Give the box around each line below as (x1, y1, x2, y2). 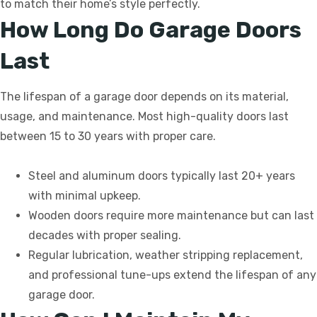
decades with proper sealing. (28, 229, 181, 243)
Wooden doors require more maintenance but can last (28, 209, 314, 223)
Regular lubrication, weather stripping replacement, (28, 248, 303, 263)
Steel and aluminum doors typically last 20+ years (28, 169, 295, 183)
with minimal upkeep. (28, 189, 141, 203)
